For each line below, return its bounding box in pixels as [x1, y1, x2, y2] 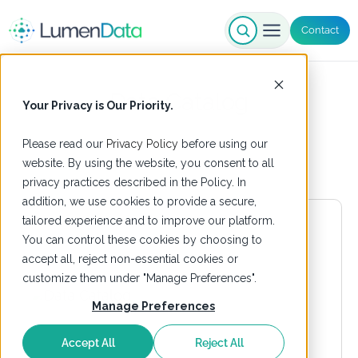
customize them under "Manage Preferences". [22, 272, 257, 284]
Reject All [194, 336, 244, 350]
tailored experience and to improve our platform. [22, 214, 275, 227]
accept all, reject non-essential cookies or [22, 253, 238, 265]
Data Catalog [109, 88, 249, 116]
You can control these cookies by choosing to [22, 233, 262, 246]
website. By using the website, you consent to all [22, 157, 274, 169]
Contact [301, 24, 339, 36]
